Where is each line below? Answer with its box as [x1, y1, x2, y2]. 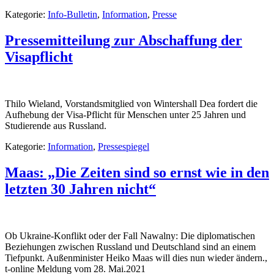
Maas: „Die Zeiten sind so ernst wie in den [5, 164, 269, 180]
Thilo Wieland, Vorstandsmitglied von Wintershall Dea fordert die [5, 98, 257, 109]
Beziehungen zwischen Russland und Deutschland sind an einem [5, 241, 256, 252]
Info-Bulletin [48, 9, 97, 20]
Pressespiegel [98, 141, 149, 152]
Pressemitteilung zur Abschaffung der [5, 32, 242, 48]
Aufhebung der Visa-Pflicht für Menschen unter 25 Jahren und [5, 109, 246, 120]
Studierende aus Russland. [5, 120, 106, 131]
